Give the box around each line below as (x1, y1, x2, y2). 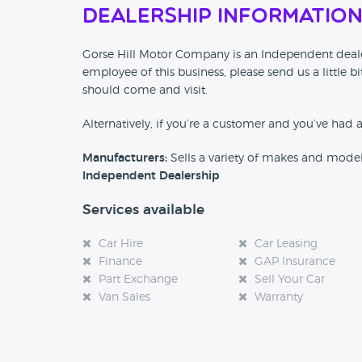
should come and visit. (82, 85, 208, 97)
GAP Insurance (255, 256, 336, 268)
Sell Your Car (255, 274, 326, 286)
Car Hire (99, 238, 143, 250)
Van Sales (99, 292, 150, 304)
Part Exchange (99, 274, 178, 286)
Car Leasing (255, 238, 318, 250)
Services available (82, 203, 204, 217)
